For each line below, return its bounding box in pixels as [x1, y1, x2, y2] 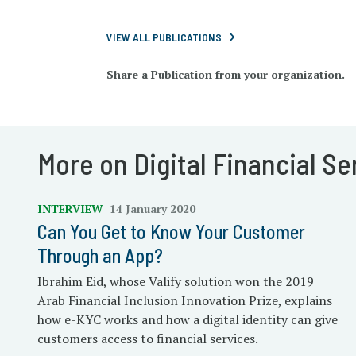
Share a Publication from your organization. [106, 66, 346, 82]
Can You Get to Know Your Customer [37, 220, 305, 243]
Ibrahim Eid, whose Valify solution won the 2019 [37, 273, 314, 290]
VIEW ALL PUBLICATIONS [106, 30, 222, 44]
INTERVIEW [37, 201, 106, 216]
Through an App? [37, 244, 163, 267]
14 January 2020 [110, 201, 195, 216]
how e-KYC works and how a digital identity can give [37, 311, 338, 328]
